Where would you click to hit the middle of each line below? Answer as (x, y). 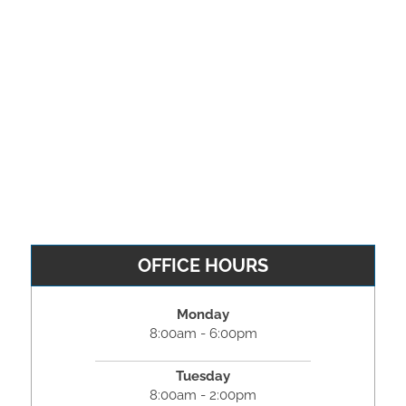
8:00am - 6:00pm (203, 333)
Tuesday (203, 376)
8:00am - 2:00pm (203, 395)
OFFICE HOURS (203, 265)
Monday (203, 314)
